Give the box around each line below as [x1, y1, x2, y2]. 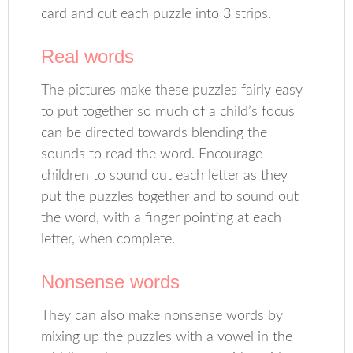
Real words [41, 46, 135, 67]
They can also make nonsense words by [41, 309, 284, 323]
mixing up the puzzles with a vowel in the [41, 330, 293, 344]
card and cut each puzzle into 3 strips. [41, 7, 272, 21]
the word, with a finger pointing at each [41, 211, 282, 225]
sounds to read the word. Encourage [41, 147, 263, 162]
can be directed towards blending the [41, 126, 268, 140]
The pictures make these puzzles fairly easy [41, 84, 303, 98]
